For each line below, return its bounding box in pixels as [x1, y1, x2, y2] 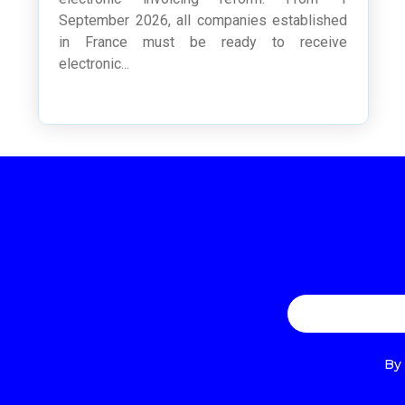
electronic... [59, 55, 130, 73]
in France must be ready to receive [59, 33, 348, 52]
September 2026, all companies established [59, 12, 348, 30]
